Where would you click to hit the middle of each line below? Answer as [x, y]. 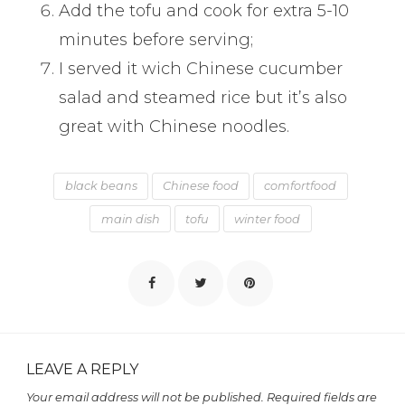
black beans [101, 186]
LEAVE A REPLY [83, 369]
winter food [268, 219]
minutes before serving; [156, 40]
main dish [130, 219]
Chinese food [201, 186]
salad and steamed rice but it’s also [203, 98]
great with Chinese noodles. [174, 127]
